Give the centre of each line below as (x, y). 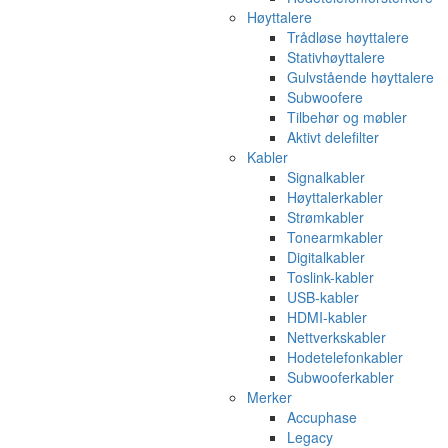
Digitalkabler (326, 256)
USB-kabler (323, 296)
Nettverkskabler (336, 336)
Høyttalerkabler (335, 196)
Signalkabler (326, 176)
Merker (269, 396)
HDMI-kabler (327, 316)
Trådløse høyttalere (348, 36)
